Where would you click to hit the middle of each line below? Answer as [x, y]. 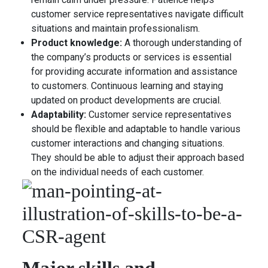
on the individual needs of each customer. [118, 172]
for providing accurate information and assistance [135, 71]
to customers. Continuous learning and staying [127, 86]
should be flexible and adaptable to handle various [136, 129]
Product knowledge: [78, 43]
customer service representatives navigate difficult [138, 14]
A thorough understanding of [184, 43]
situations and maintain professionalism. [116, 28]
